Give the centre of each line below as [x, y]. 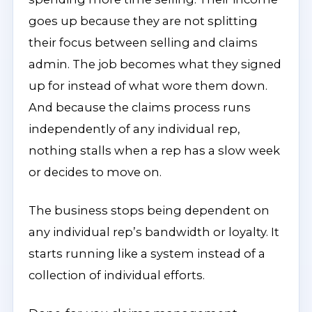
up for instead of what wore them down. [148, 86]
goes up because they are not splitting [143, 21]
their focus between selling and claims [143, 42]
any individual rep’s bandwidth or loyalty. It [154, 232]
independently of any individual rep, [134, 129]
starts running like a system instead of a [147, 253]
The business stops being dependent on [149, 210]
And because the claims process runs [140, 107]
